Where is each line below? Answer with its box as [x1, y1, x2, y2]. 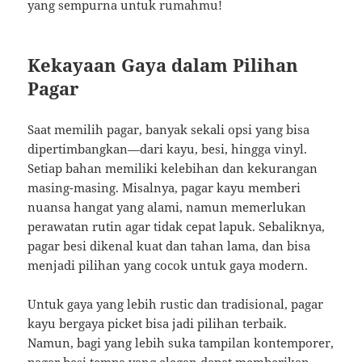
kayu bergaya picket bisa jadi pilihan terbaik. [27, 315, 288, 332]
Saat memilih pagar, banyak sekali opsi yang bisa [27, 121, 310, 138]
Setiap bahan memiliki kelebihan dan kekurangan [27, 160, 318, 177]
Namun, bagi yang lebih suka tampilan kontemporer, [27, 335, 335, 351]
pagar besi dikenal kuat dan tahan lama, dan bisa [27, 238, 311, 255]
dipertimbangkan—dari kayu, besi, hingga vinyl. [27, 141, 308, 158]
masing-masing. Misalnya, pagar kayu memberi [27, 179, 301, 196]
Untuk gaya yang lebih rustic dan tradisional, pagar [27, 296, 324, 313]
